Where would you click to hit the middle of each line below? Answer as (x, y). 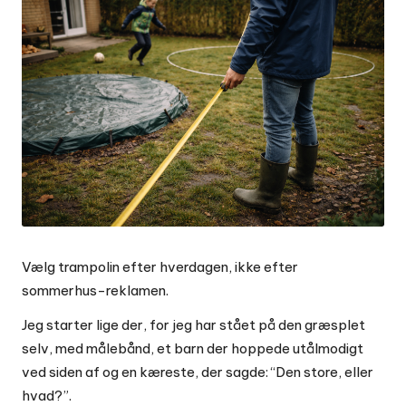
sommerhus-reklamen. (95, 290)
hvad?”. (47, 395)
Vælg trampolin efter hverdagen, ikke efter (160, 266)
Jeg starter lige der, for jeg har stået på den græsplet (193, 324)
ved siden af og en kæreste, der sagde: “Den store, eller (198, 372)
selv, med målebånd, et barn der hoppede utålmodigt (193, 348)
